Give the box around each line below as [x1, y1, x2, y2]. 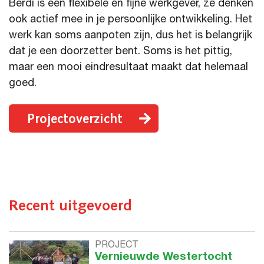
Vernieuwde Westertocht [95, 251, 232, 263]
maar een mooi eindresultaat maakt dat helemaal [9, 62, 248, 73]
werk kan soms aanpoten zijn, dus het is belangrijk [9, 30, 252, 41]
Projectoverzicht [27, 110, 123, 126]
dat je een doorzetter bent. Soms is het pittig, [9, 46, 232, 57]
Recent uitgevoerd [9, 196, 132, 214]
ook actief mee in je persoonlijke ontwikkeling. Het [9, 14, 252, 25]
